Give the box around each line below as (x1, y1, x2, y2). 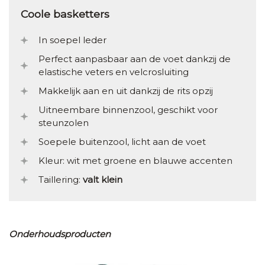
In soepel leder (38, 34, 106, 46)
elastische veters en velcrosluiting (38, 66, 189, 78)
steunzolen (38, 117, 89, 129)
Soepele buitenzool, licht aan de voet (38, 136, 206, 148)
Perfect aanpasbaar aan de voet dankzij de (38, 53, 231, 65)
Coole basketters (21, 7, 109, 20)
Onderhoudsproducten (9, 228, 111, 240)
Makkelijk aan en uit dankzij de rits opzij (38, 85, 213, 97)
